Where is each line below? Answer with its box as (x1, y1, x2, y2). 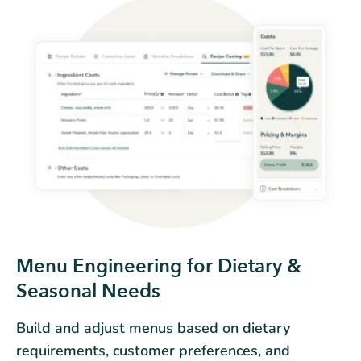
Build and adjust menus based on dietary (16, 317, 290, 338)
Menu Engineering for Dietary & (16, 252, 301, 280)
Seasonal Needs (16, 277, 160, 305)
